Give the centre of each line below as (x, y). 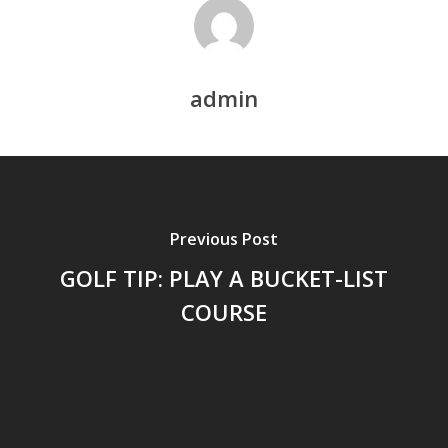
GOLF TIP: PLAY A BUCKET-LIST (224, 277)
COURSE (224, 311)
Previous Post (224, 238)
